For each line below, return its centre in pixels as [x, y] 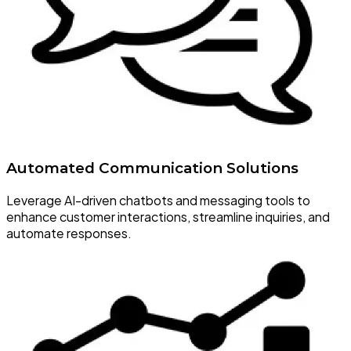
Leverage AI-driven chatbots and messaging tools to [158, 201]
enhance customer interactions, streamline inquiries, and [168, 217]
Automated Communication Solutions [152, 168]
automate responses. [69, 233]
